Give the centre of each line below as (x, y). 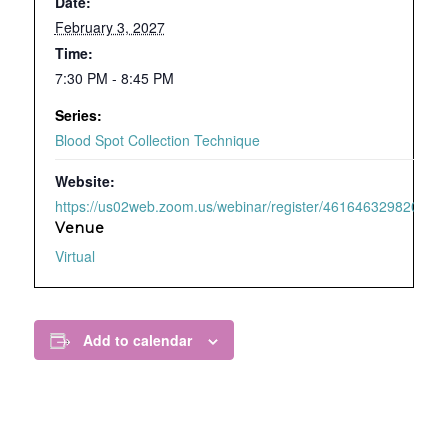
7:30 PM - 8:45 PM (114, 78)
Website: (84, 181)
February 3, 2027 (109, 27)
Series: (78, 115)
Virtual (74, 256)
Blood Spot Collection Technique (157, 140)
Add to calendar (137, 340)
